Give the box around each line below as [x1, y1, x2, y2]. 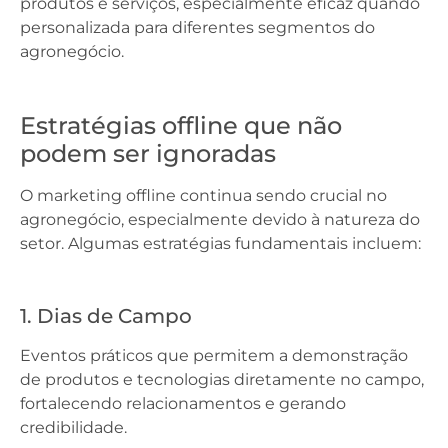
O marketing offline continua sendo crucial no [20, 186, 387, 205]
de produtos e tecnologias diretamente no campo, [20, 370, 424, 389]
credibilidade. [20, 418, 127, 437]
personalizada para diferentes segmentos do [20, 18, 375, 37]
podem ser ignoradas [20, 139, 276, 168]
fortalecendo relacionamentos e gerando [20, 394, 346, 413]
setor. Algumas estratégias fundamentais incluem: [20, 234, 421, 253]
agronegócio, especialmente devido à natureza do [20, 210, 420, 229]
